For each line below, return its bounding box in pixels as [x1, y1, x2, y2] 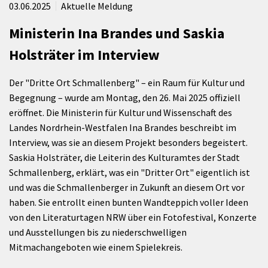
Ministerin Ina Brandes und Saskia [9, 24, 224, 42]
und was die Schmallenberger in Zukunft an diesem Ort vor [9, 181, 245, 193]
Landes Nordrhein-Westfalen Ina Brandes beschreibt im [9, 121, 236, 133]
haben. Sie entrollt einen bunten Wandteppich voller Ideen [9, 196, 248, 208]
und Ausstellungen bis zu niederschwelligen [9, 226, 187, 238]
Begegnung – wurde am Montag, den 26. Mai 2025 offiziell [9, 92, 240, 103]
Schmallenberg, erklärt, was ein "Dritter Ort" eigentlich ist [9, 166, 250, 178]
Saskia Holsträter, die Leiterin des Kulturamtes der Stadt [9, 151, 240, 163]
